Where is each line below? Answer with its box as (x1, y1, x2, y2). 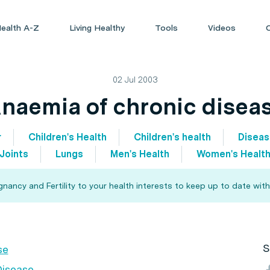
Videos (208, 23, 236, 33)
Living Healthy (69, 23, 125, 33)
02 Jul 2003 (112, 75, 158, 84)
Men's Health (110, 148, 169, 160)
